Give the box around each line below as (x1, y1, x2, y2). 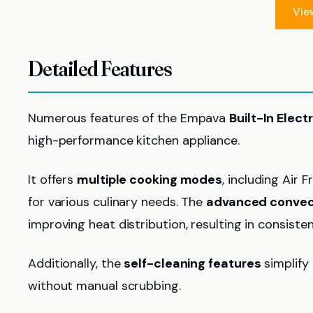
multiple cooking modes (77, 171, 223, 188)
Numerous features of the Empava (28, 110, 230, 126)
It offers (28, 171, 78, 188)
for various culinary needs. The (28, 194, 207, 210)
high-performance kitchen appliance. (28, 132, 240, 149)
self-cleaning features (124, 255, 261, 272)
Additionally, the (28, 255, 124, 272)
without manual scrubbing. (28, 277, 181, 294)
